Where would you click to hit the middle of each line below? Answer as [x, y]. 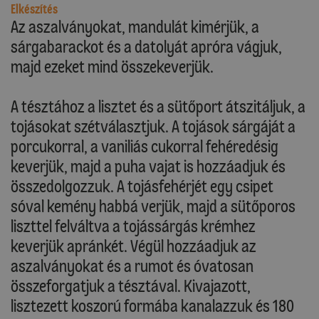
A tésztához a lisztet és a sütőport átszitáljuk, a [158, 107]
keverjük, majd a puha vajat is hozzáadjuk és [148, 167]
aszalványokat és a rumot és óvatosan [132, 266]
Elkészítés [34, 10]
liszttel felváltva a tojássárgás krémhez [133, 226]
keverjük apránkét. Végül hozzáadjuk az [134, 246]
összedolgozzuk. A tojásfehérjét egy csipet [142, 187]
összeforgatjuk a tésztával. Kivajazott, [131, 286]
